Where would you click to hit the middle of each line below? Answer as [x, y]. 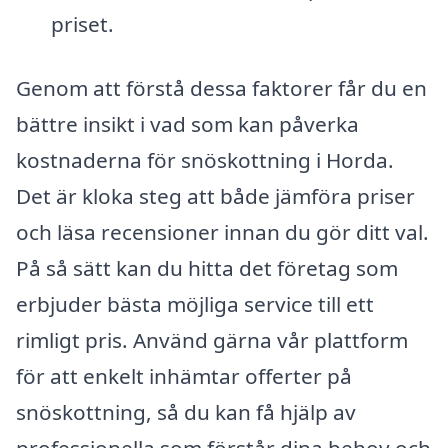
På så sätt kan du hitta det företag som [207, 268]
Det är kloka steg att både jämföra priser [215, 196]
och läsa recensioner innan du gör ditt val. [222, 232]
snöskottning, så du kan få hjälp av [186, 412]
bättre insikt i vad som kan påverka [187, 124]
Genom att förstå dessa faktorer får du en [221, 88]
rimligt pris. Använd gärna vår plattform [212, 340]
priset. [82, 24]
